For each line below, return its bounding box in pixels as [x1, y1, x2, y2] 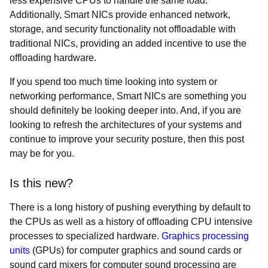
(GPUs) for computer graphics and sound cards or [30, 245, 242, 255]
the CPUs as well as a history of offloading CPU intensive [10, 217, 252, 227]
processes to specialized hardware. [10, 231, 162, 241]
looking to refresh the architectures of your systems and [10, 120, 242, 130]
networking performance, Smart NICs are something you [10, 91, 246, 101]
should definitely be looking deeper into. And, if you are [10, 105, 241, 115]
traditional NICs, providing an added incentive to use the [10, 38, 246, 48]
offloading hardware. [10, 53, 96, 63]
